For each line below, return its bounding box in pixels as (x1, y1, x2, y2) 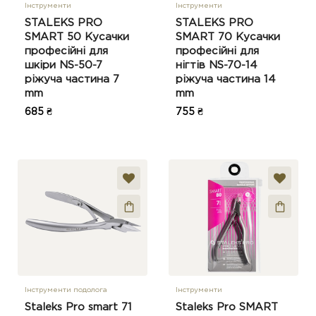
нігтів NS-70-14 (176, 61, 257, 70)
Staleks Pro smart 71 (25, 303, 132, 312)
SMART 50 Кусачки (25, 32, 129, 42)
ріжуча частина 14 (176, 75, 276, 84)
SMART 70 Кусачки (176, 32, 280, 42)
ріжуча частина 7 (25, 75, 119, 84)
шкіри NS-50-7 (25, 61, 102, 70)
